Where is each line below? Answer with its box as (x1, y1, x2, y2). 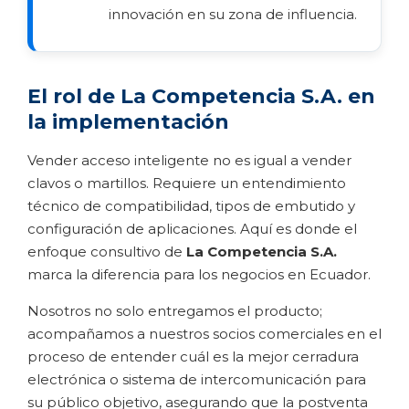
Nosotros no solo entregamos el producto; (27, 301, 322, 320)
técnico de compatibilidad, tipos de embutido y (27, 196, 355, 215)
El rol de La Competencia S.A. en (27, 83, 375, 109)
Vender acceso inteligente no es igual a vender (27, 151, 351, 169)
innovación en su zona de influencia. (109, 5, 357, 23)
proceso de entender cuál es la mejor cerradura (27, 347, 359, 365)
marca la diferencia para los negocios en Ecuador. (27, 265, 371, 283)
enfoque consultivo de (27, 242, 186, 260)
